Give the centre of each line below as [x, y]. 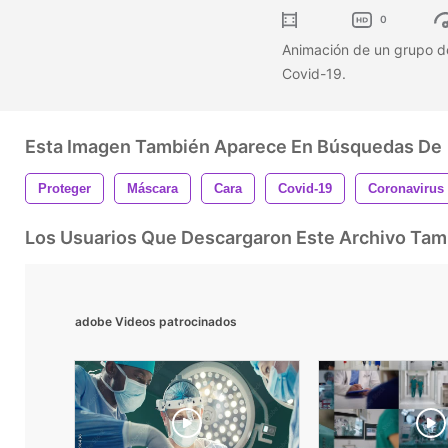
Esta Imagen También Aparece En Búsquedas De [233, 146]
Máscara [152, 188]
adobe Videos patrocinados [156, 321]
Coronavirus [406, 188]
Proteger [64, 188]
